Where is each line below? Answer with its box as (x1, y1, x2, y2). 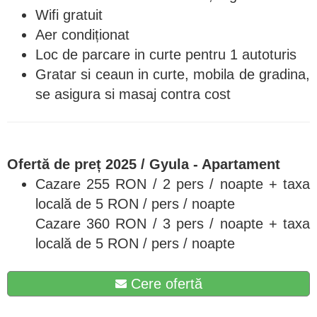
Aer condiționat (35, 26, 129, 42)
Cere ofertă (126, 275, 202, 292)
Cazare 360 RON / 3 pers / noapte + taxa (35, 215, 310, 231)
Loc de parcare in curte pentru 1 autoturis (35, 46, 296, 62)
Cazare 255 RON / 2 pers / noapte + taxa (35, 175, 310, 192)
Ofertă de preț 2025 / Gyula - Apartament (7, 156, 280, 172)
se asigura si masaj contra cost (35, 86, 231, 102)
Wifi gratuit (35, 6, 103, 23)
